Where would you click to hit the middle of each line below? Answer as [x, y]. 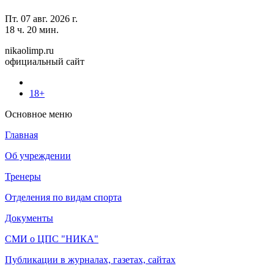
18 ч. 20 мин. [32, 29]
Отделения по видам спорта [63, 197]
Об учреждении [38, 155]
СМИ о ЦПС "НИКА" [52, 239]
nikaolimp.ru [29, 50]
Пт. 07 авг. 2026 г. [41, 18]
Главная [21, 135]
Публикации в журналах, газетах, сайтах [90, 259]
